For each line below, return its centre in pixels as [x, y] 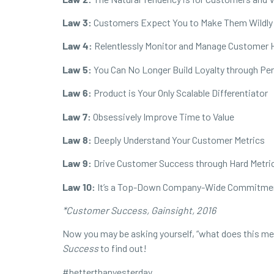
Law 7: [78, 116]
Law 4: [77, 46]
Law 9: [77, 163]
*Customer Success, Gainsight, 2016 [139, 210]
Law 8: [78, 139]
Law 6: [78, 93]
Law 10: [79, 187]
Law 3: [77, 22]
